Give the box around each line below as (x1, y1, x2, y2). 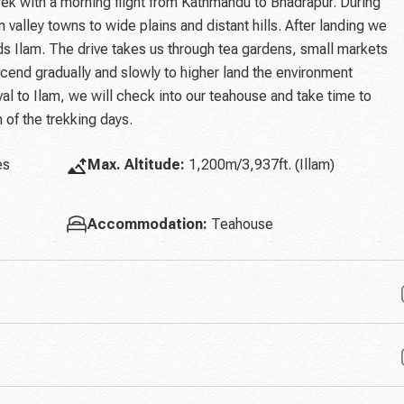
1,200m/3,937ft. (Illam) (184, 156, 335, 173)
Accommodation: (87, 216, 207, 233)
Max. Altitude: (87, 156, 185, 173)
